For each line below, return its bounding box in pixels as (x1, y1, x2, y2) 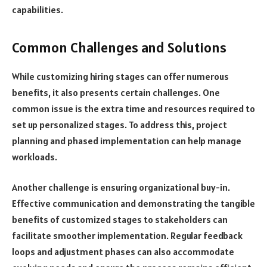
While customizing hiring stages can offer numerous (12, 70, 229, 82)
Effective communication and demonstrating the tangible (12, 197, 255, 210)
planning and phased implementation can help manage (12, 134, 241, 147)
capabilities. (12, 3, 63, 15)
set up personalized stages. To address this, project (12, 118, 227, 131)
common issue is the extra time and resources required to (12, 102, 255, 114)
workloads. (12, 150, 57, 163)
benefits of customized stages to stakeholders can (12, 213, 228, 226)
